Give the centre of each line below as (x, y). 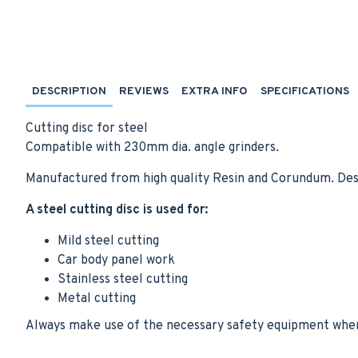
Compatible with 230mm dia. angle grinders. (152, 148)
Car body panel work (116, 261)
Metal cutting (97, 299)
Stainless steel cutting (123, 280)
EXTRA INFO (215, 91)
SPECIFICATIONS (305, 91)
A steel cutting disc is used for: (117, 210)
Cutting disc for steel (87, 129)
